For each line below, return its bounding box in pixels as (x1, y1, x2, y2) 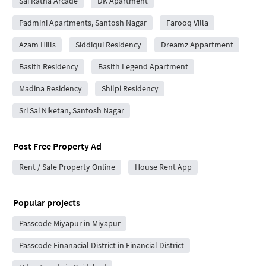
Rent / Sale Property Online (18, 161, 115, 172)
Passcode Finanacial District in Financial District (18, 240, 184, 251)
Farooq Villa (166, 17, 208, 28)
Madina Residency (18, 83, 82, 94)
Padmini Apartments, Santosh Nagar (18, 17, 147, 28)
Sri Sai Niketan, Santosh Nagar (18, 105, 124, 116)
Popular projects (13, 197, 80, 208)
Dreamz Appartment (160, 39, 233, 50)
